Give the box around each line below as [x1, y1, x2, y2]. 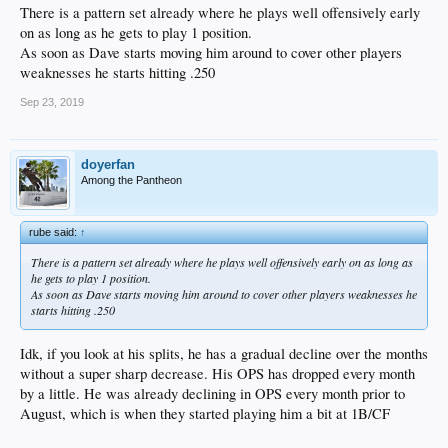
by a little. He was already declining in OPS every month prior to [20, 384, 405, 404]
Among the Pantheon [81, 173, 182, 186]
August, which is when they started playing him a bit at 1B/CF [20, 404, 390, 424]
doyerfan [81, 156, 135, 172]
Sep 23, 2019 [20, 95, 84, 108]
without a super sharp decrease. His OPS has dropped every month [20, 364, 415, 384]
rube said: [29, 225, 80, 238]
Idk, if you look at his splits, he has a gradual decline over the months [20, 344, 428, 364]
